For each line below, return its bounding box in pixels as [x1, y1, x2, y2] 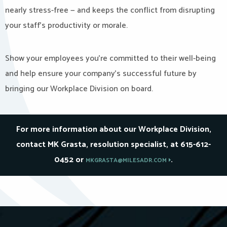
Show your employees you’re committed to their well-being [5, 52, 216, 65]
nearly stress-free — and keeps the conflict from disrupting [5, 4, 215, 17]
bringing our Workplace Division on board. [5, 82, 153, 96]
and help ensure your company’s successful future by [5, 67, 197, 81]
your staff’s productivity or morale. [5, 19, 128, 32]
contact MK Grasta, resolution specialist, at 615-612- [16, 138, 211, 152]
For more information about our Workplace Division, [16, 123, 211, 136]
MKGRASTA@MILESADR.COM [86, 156, 167, 165]
